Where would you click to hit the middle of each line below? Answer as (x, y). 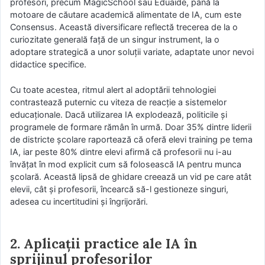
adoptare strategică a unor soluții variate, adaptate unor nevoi (132, 51)
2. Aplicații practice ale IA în (104, 243)
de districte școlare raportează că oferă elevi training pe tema (131, 139)
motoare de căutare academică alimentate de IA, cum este (126, 14)
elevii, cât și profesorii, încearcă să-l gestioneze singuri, (119, 189)
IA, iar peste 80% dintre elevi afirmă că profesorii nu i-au (121, 151)
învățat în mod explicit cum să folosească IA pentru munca (126, 164)
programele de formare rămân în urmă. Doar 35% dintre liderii (131, 127)
